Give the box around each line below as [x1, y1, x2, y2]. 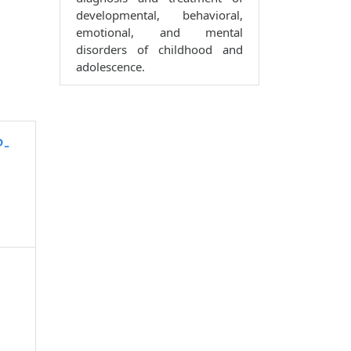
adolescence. [76, 59, 145, 75]
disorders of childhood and [76, 42, 243, 58]
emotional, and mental [76, 24, 243, 41]
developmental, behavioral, [76, 7, 243, 24]
